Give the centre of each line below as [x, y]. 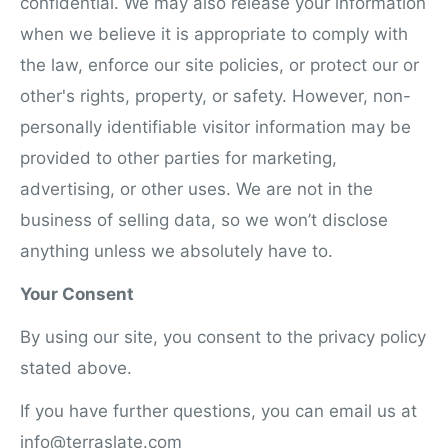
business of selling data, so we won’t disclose [204, 220]
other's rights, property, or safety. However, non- [215, 96]
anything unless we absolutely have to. [176, 251]
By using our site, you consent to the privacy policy [223, 337]
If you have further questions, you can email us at [218, 411]
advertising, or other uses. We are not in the [196, 189]
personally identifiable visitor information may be [215, 127]
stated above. [76, 368]
